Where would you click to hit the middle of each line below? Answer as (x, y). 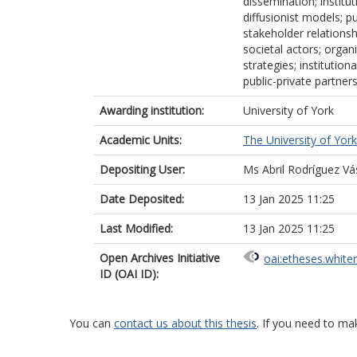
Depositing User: (142, 169)
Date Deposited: (142, 199)
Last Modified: (136, 228)
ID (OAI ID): (129, 274)
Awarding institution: (152, 110)
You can (92, 323)
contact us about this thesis (185, 323)
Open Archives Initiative (160, 258)
